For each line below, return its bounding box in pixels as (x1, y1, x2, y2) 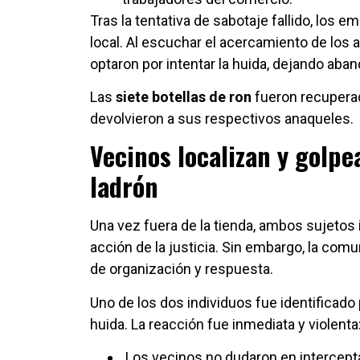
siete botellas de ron (116, 88, 252, 105)
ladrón (90, 167, 158, 206)
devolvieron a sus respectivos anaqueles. (90, 109, 354, 127)
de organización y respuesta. (90, 260, 273, 278)
